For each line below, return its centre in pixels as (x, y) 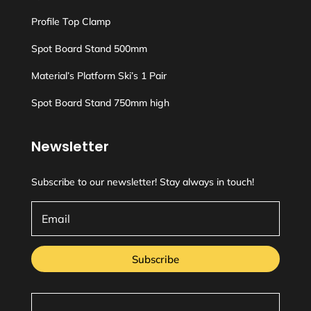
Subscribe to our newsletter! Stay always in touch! (142, 182)
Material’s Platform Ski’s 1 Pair (99, 76)
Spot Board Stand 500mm (89, 49)
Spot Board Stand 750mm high (100, 103)
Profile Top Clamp (70, 22)
